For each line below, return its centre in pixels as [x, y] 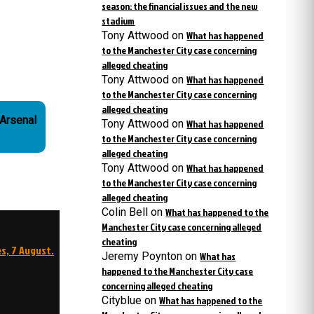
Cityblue [122, 300]
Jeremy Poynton [142, 256]
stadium [118, 21]
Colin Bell [125, 212]
